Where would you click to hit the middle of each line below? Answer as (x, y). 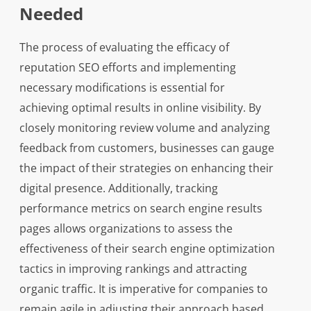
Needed (51, 14)
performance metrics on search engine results (141, 209)
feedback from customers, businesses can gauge (146, 148)
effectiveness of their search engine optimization (147, 249)
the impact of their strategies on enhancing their (146, 168)
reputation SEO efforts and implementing (127, 68)
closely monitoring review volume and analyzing (144, 128)
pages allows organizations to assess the (126, 229)
